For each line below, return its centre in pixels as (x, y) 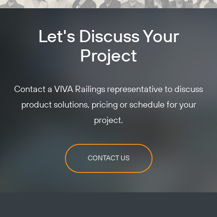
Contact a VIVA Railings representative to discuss (108, 90)
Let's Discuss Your (108, 37)
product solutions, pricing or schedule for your (108, 105)
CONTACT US (108, 158)
